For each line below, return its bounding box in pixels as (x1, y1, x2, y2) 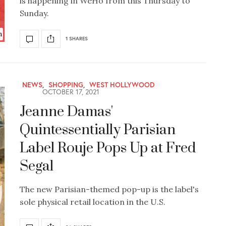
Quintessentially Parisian (20, 121, 176, 139)
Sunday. (20, 8, 49, 18)
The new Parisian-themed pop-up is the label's (20, 184, 199, 194)
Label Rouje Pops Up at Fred (20, 139, 196, 157)
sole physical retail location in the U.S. (20, 196, 165, 207)
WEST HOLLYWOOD (89, 79, 155, 89)
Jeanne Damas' (20, 102, 113, 121)
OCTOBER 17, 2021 (40, 86, 99, 96)
